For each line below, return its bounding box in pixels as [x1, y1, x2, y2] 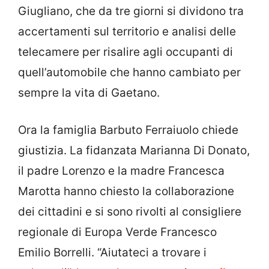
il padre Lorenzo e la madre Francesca [18, 164, 225, 178]
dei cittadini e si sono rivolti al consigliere [18, 205, 241, 219]
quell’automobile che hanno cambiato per [18, 65, 241, 79]
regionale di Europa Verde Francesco [18, 225, 217, 240]
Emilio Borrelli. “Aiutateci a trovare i [18, 246, 207, 260]
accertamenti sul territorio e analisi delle [18, 24, 236, 38]
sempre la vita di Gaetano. [18, 85, 160, 100]
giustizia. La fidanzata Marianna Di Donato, [18, 144, 250, 158]
